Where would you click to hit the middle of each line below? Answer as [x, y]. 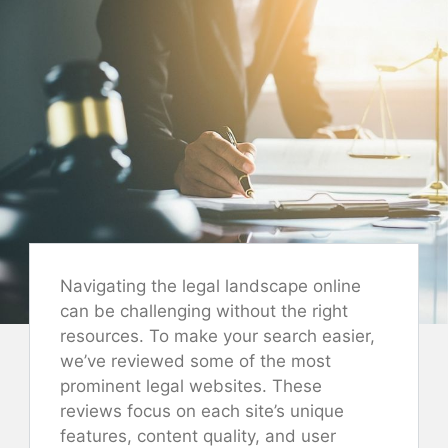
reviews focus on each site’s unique [202, 410]
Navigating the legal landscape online [210, 285]
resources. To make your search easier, [217, 335]
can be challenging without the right [204, 310]
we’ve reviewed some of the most [195, 360]
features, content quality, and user [198, 435]
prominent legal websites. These [191, 385]
